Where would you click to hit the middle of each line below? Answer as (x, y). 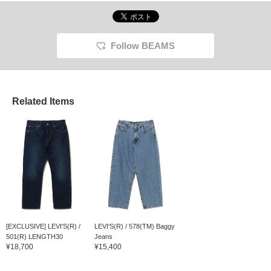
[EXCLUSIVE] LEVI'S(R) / (43, 226)
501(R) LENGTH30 (34, 236)
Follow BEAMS (143, 46)
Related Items (43, 102)
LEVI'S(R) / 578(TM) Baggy (134, 226)
